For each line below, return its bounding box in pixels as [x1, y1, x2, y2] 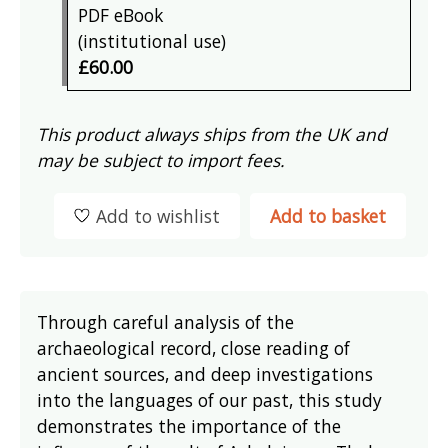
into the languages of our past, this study [37, 387, 383, 412]
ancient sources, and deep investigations [37, 361, 374, 386]
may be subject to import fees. [37, 148, 286, 173]
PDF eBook [78, 3, 164, 28]
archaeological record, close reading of [37, 335, 351, 360]
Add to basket [269, 204, 386, 229]
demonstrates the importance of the [37, 413, 342, 438]
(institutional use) [78, 29, 227, 54]
